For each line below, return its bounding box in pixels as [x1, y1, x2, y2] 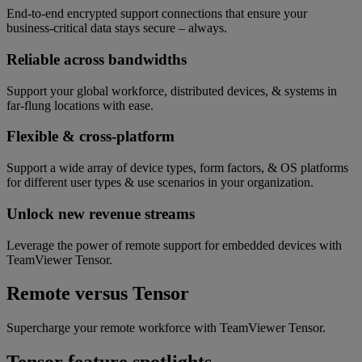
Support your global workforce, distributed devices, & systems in [6, 83, 337, 98]
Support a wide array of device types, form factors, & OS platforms [6, 161, 348, 175]
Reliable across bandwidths [6, 50, 187, 68]
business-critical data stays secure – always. [6, 21, 227, 36]
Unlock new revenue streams [6, 204, 195, 222]
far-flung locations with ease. [6, 98, 154, 112]
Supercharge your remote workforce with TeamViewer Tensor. [6, 321, 326, 335]
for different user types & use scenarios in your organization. [6, 175, 314, 190]
